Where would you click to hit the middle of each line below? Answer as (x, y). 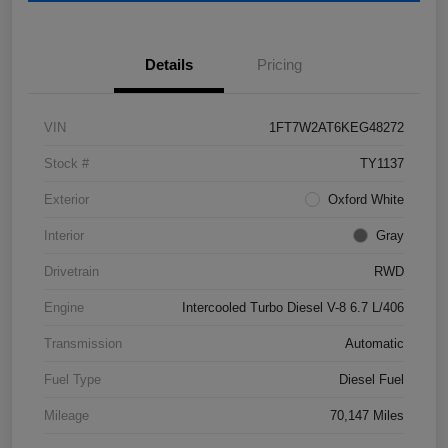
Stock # (66, 163)
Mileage (66, 415)
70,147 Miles (367, 415)
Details (169, 64)
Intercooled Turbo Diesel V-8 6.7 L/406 (293, 307)
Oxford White (366, 199)
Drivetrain (71, 271)
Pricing (279, 64)
